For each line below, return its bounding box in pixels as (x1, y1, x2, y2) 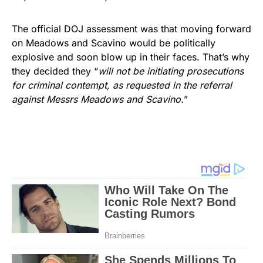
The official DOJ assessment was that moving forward (12, 22, 251, 35)
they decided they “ (12, 65, 98, 77)
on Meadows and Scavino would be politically (12, 36, 215, 49)
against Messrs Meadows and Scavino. (12, 93, 184, 105)
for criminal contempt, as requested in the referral (12, 79, 232, 91)
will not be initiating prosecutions (98, 65, 244, 77)
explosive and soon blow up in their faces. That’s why (12, 50, 249, 63)
